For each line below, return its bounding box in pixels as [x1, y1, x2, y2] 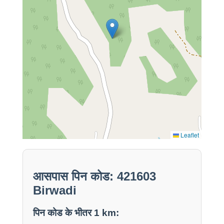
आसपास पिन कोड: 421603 [32, 169, 156, 183]
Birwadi [32, 183, 76, 197]
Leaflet [179, 130, 199, 139]
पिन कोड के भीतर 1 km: [32, 207, 119, 218]
